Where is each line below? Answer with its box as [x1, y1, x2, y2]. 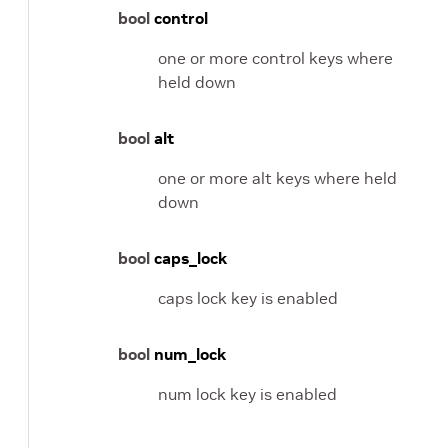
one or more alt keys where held [158, 168, 397, 188]
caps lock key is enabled [158, 288, 338, 308]
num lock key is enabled [158, 384, 337, 404]
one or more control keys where [158, 48, 393, 68]
